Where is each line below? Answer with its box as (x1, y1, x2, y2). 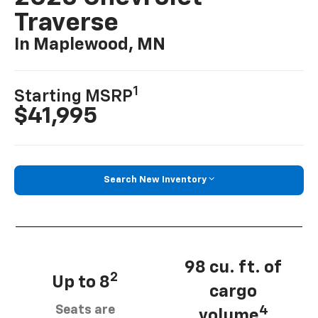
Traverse (14, 11, 119, 37)
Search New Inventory (104, 175, 207, 185)
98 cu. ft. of (185, 258, 282, 276)
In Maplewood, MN (14, 36, 166, 54)
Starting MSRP (14, 88, 133, 106)
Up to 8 (52, 274, 110, 292)
